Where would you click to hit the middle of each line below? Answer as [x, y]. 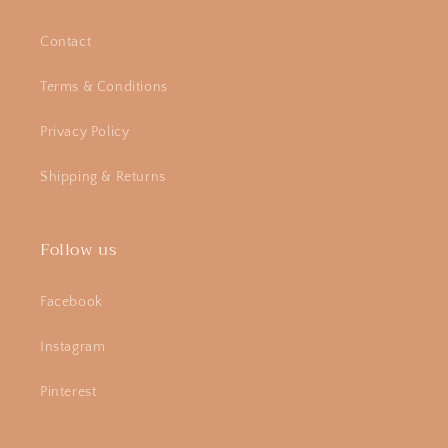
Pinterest [68, 392]
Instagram [73, 347]
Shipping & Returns [103, 177]
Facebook [71, 302]
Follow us [78, 250]
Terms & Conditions [104, 87]
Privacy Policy [85, 132]
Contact [66, 42]
